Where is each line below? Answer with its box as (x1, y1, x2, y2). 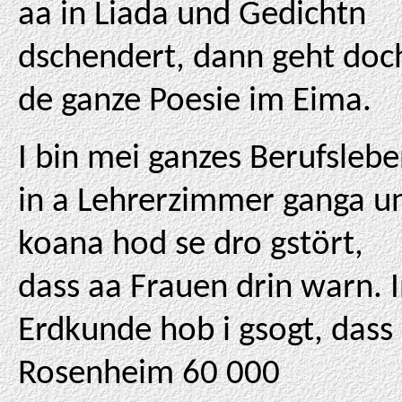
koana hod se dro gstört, (18, 228, 363, 263)
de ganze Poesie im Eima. (18, 84, 371, 119)
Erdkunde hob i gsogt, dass (18, 314, 393, 349)
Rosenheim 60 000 (18, 357, 280, 392)
